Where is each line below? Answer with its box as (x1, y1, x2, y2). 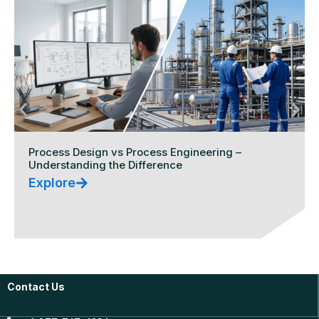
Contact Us (7, 280, 65, 293)
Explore (28, 175, 75, 191)
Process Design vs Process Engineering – (28, 145, 241, 159)
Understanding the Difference (28, 157, 182, 172)
